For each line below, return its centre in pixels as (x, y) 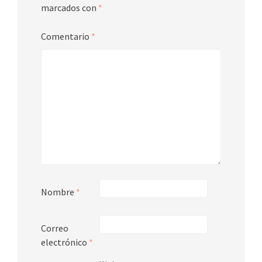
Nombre (58, 192)
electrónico (65, 242)
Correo (55, 228)
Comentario (66, 36)
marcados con (70, 7)
